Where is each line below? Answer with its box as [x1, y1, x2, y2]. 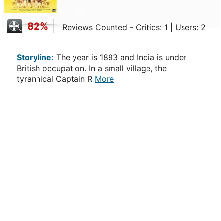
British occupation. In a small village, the [17, 63, 167, 73]
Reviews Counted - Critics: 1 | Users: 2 [62, 22, 206, 32]
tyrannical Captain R [17, 74, 95, 84]
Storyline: [17, 52, 54, 62]
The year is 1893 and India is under [54, 52, 186, 62]
